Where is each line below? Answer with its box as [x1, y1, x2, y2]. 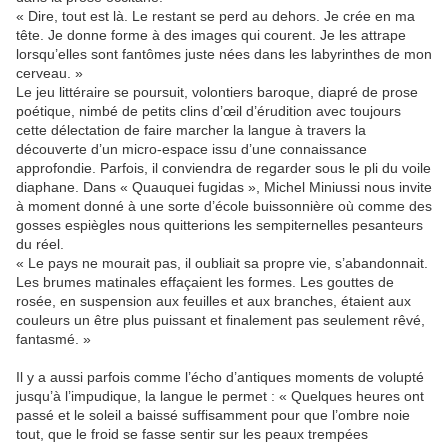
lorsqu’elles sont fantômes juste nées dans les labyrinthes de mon [16, 46, 432, 63]
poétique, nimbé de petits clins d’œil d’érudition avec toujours [16, 103, 401, 120]
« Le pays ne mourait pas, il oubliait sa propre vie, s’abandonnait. [16, 255, 428, 272]
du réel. [16, 236, 64, 253]
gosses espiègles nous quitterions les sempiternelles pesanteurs [16, 217, 423, 234]
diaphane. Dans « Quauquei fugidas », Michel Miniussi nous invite [16, 179, 432, 196]
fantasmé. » [16, 331, 91, 348]
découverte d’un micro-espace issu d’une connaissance [16, 141, 367, 158]
